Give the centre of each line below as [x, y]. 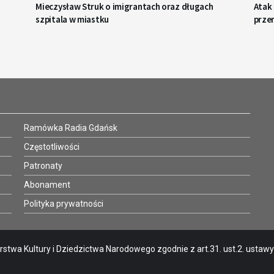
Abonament [47, 185]
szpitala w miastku [72, 20]
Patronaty [43, 166]
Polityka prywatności [64, 204]
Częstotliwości [52, 147]
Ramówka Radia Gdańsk [71, 128]
